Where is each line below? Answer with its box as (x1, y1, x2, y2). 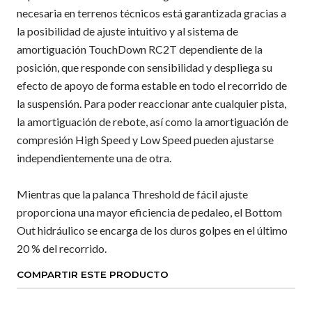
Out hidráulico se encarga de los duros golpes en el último (17, 224, 288, 237)
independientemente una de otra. (17, 151, 171, 164)
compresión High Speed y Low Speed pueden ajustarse (17, 133, 274, 146)
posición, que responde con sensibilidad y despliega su (17, 61, 272, 74)
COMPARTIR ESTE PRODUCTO (17, 269, 169, 280)
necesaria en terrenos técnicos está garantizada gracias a (17, 6, 286, 19)
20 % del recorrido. (17, 242, 107, 255)
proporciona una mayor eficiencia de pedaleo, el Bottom (17, 205, 282, 219)
